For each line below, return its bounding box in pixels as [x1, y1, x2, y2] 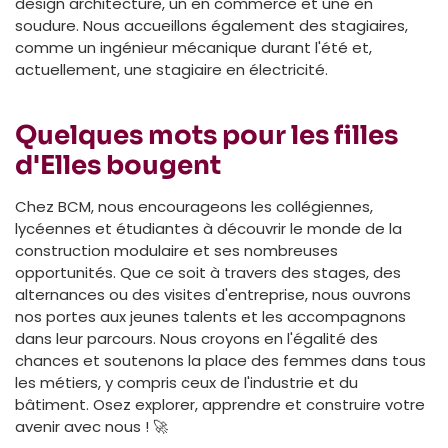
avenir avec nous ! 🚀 [15, 415, 168, 437]
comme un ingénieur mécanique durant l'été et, [15, 36, 372, 58]
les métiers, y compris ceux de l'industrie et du [15, 371, 358, 393]
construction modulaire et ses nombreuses [15, 239, 338, 261]
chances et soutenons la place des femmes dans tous [15, 349, 426, 371]
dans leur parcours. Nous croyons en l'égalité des [15, 327, 378, 349]
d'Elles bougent [15, 148, 221, 182]
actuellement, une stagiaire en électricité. [15, 58, 328, 80]
